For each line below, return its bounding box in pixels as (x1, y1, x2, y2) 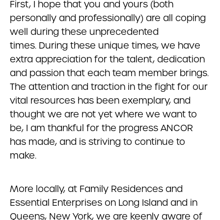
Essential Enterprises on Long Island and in (10, 197, 197, 208)
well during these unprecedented (10, 26, 159, 37)
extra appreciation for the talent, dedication (10, 54, 205, 65)
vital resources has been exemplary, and (10, 95, 191, 106)
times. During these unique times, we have (10, 40, 200, 51)
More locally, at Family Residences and (10, 183, 183, 194)
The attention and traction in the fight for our (10, 81, 208, 92)
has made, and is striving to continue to (10, 136, 185, 147)
